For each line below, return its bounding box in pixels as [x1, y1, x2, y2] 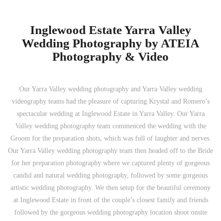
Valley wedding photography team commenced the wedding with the [15, 122, 206, 130]
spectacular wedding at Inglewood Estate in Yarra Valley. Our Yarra [16, 110, 205, 117]
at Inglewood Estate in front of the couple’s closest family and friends [13, 196, 208, 204]
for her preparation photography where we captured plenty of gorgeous [11, 159, 210, 167]
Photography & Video [52, 49, 169, 63]
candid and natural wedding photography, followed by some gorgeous [13, 172, 208, 179]
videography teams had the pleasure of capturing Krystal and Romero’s [11, 98, 210, 105]
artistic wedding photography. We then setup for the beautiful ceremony [10, 184, 211, 191]
